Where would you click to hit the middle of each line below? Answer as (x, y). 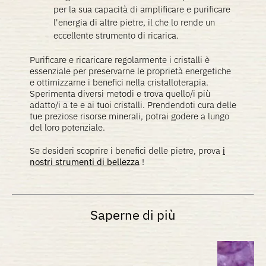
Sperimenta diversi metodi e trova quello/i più (120, 94)
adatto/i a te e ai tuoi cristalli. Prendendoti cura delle (133, 105)
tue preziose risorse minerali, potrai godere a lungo (129, 116)
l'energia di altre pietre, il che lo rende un (134, 22)
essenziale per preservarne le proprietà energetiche (130, 71)
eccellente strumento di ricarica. (116, 35)
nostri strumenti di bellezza (85, 162)
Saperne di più (133, 215)
